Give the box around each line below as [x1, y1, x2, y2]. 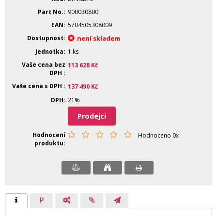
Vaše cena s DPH [12, 81, 62, 90]
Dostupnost [27, 33, 63, 42]
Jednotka [35, 47, 63, 56]
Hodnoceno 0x [138, 131, 179, 139]
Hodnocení [32, 130, 65, 139]
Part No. [38, 7, 63, 16]
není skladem [77, 33, 120, 43]
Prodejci [82, 111, 106, 121]
